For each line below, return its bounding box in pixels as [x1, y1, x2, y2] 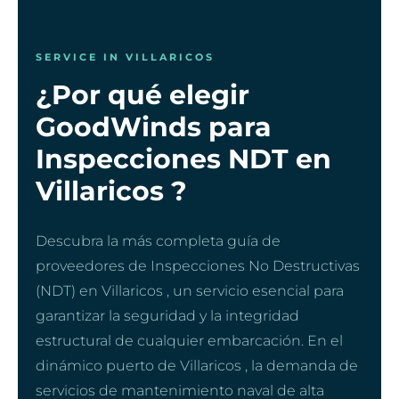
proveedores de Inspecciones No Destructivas [36, 256, 360, 274]
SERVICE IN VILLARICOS [36, 50, 215, 63]
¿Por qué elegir [36, 77, 249, 111]
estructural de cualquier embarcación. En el [36, 331, 343, 349]
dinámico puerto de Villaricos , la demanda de [36, 356, 358, 374]
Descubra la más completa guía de [36, 232, 281, 249]
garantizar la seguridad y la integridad [36, 306, 299, 324]
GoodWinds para [36, 110, 272, 143]
